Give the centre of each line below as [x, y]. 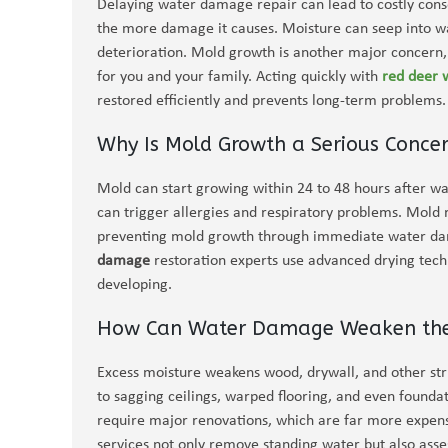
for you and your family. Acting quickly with [239, 77]
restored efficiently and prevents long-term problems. [271, 101]
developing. [134, 285]
